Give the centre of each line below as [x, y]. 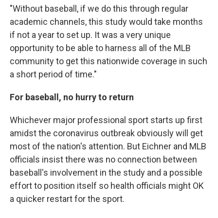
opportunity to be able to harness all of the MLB [100, 48]
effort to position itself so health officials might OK [107, 186]
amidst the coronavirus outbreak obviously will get [106, 133]
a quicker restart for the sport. [67, 199]
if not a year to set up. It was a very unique [90, 35]
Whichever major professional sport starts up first [106, 120]
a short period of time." [53, 74]
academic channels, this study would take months [106, 22]
